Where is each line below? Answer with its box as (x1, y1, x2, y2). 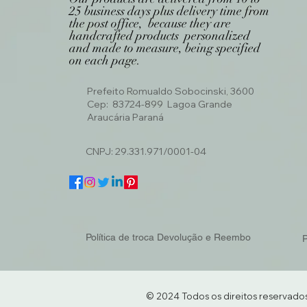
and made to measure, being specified (69, 40, 260, 56)
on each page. (69, 53, 140, 68)
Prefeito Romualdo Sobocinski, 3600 (87, 85, 254, 97)
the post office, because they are (69, 16, 231, 31)
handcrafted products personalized (69, 28, 250, 43)
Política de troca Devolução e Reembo (86, 232, 251, 243)
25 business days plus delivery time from (69, 3, 269, 19)
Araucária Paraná (87, 111, 164, 123)
